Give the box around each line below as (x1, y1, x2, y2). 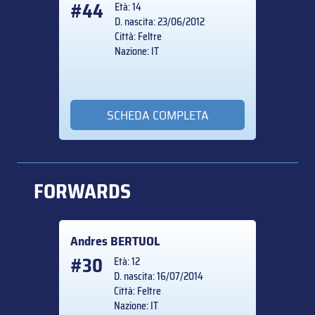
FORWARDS (34, 175, 131, 207)
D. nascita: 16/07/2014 (114, 268, 203, 284)
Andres (70, 231, 110, 251)
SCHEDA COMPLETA (106, 105, 209, 125)
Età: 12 (114, 253, 140, 269)
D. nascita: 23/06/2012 (115, 14, 205, 30)
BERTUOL (110, 231, 160, 251)
